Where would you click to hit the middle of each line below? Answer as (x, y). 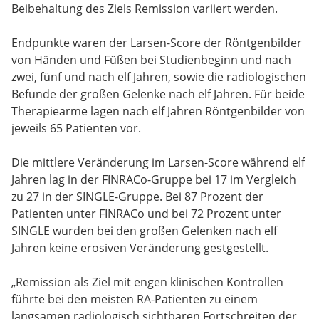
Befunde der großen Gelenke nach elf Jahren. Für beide (158, 94)
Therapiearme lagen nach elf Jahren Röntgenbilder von (158, 111)
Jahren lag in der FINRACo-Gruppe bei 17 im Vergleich (154, 180)
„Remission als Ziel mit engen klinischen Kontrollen (147, 282)
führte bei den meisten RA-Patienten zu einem (135, 299)
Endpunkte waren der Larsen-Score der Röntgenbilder (157, 43)
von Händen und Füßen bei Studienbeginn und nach (151, 60)
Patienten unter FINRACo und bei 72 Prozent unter (146, 214)
